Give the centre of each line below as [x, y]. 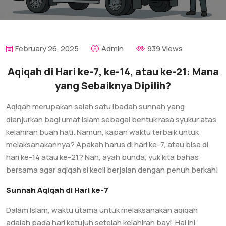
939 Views [165, 49]
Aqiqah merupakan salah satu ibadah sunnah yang [95, 107]
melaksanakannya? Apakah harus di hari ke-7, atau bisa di [107, 145]
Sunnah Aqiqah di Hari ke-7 [57, 190]
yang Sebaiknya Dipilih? [113, 86]
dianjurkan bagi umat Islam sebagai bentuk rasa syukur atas [111, 119]
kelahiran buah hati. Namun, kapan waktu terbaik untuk [102, 132]
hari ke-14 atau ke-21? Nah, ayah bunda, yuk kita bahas [102, 157]
